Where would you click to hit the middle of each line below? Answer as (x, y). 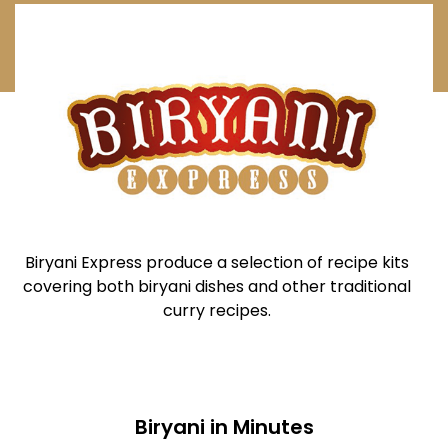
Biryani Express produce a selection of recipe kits (217, 263)
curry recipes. (217, 311)
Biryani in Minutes (224, 426)
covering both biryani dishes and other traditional (217, 287)
